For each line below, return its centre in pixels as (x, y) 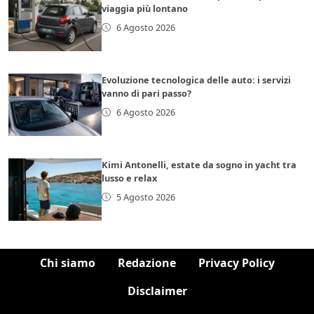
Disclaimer (157, 291)
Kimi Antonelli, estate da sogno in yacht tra (199, 164)
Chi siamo (67, 262)
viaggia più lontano (145, 8)
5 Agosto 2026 (145, 197)
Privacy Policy (236, 262)
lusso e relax (130, 178)
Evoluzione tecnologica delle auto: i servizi (197, 80)
